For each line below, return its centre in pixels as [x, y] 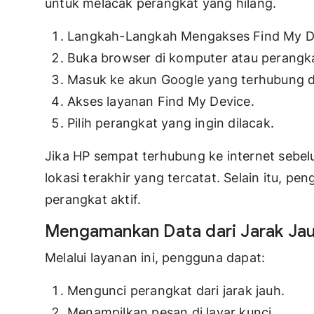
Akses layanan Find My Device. [161, 102]
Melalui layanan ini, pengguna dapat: [155, 258]
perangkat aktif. [93, 200]
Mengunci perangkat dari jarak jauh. [176, 291]
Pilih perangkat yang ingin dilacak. [171, 123]
